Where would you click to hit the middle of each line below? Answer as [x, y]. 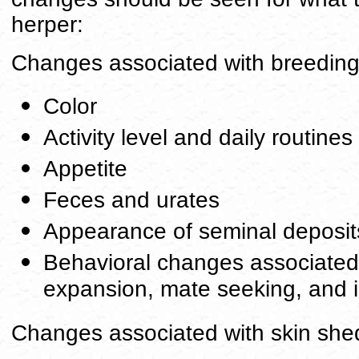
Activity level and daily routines [198, 137]
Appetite [85, 169]
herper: [47, 24]
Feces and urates [131, 200]
